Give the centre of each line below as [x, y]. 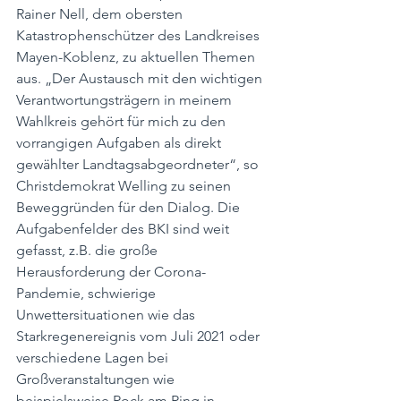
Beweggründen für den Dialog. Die [130, 207]
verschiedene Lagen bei [94, 358]
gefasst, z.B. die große [89, 250]
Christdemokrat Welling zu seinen [125, 186]
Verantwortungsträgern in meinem [126, 100]
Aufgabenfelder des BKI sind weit [124, 229]
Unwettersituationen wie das [107, 315]
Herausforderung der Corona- [111, 272]
